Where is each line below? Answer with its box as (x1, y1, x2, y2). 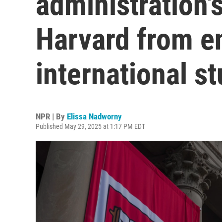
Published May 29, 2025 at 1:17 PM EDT (36, 122, 145, 130)
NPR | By (36, 111, 67, 121)
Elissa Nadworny (67, 111, 122, 121)
